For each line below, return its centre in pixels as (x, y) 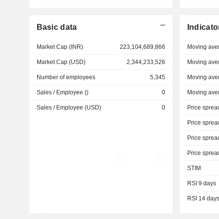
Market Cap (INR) (60, 47)
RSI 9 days (201, 183)
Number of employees (66, 77)
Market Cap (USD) (61, 62)
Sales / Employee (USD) (69, 108)
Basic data (57, 27)
